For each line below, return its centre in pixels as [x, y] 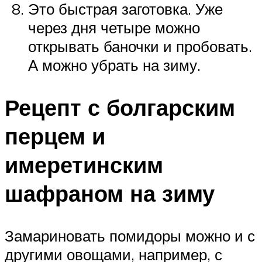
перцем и [55, 136]
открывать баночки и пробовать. [140, 46]
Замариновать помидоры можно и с [130, 235]
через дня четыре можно [114, 27]
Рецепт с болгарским [120, 107]
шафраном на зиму [110, 193]
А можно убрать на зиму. [114, 65]
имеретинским [84, 164]
